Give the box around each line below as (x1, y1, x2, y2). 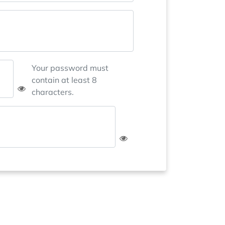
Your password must (32, 63, 109, 73)
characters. (32, 87, 74, 97)
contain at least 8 (32, 75, 97, 85)
